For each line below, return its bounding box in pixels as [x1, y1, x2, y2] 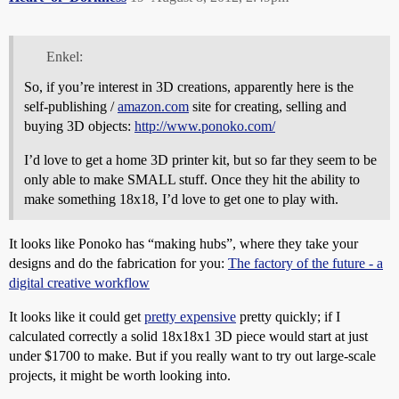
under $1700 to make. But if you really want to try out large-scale [9, 347, 376, 363]
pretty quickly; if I [236, 308, 340, 324]
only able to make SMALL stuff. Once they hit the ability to [24, 171, 360, 187]
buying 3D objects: [24, 118, 134, 134]
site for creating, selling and [189, 98, 346, 114]
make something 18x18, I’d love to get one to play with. [24, 191, 338, 207]
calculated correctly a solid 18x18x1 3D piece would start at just [9, 328, 368, 344]
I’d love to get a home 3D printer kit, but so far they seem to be [24, 151, 377, 167]
